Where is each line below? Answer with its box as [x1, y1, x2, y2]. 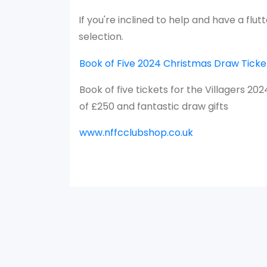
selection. [79, 30, 126, 44]
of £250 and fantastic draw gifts [79, 100, 228, 113]
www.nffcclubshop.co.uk [79, 126, 193, 139]
